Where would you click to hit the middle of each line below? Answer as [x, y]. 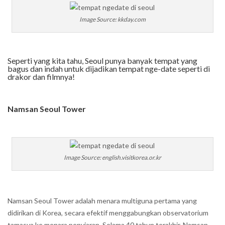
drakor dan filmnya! [41, 77]
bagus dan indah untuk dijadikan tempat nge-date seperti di [109, 69]
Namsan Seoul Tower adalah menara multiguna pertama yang [102, 201]
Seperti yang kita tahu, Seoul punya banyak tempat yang [102, 61]
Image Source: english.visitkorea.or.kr [112, 157]
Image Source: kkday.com [112, 19]
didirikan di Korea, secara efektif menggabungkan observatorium [108, 213]
